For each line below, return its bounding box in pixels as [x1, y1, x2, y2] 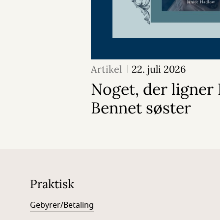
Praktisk [29, 176, 74, 192]
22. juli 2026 [132, 63, 186, 75]
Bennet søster [91, 98, 191, 118]
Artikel [91, 63, 122, 75]
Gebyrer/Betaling [29, 199, 94, 211]
